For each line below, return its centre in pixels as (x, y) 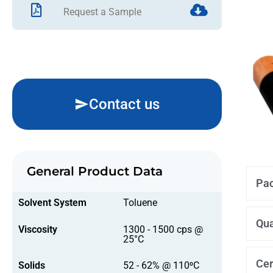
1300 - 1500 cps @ (163, 229)
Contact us (124, 105)
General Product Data (94, 172)
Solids (32, 266)
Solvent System (52, 202)
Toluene (140, 202)
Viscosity (38, 229)
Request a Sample (103, 12)
